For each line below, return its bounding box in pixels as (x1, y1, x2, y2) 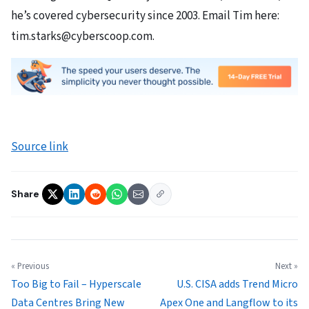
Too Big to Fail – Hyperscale (11, 276, 141, 292)
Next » (275, 259, 298, 272)
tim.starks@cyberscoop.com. (11, 28, 154, 46)
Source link (11, 138, 68, 155)
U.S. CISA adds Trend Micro (177, 276, 298, 292)
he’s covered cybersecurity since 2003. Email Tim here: (11, 8, 279, 25)
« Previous (11, 259, 49, 272)
